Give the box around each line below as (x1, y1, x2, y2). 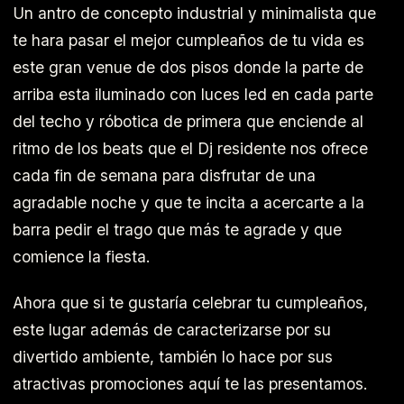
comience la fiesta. (13, 246, 151, 266)
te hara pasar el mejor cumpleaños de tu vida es (13, 30, 364, 50)
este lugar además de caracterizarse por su (13, 319, 331, 339)
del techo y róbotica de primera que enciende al (13, 111, 363, 131)
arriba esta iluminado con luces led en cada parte (13, 84, 373, 104)
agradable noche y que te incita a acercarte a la (13, 192, 364, 212)
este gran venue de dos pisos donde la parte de (13, 57, 363, 77)
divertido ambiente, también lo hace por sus (13, 346, 333, 366)
